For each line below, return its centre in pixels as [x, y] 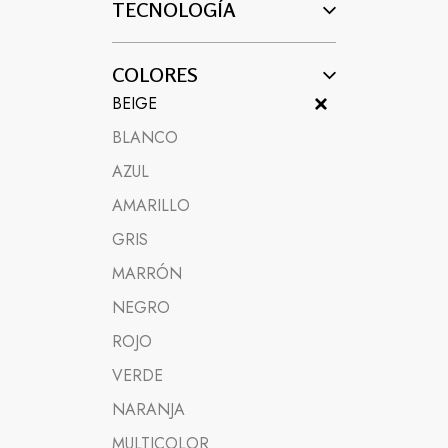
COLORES [154, 74]
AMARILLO [150, 205]
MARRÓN [146, 273]
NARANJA [148, 409]
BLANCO [144, 137]
